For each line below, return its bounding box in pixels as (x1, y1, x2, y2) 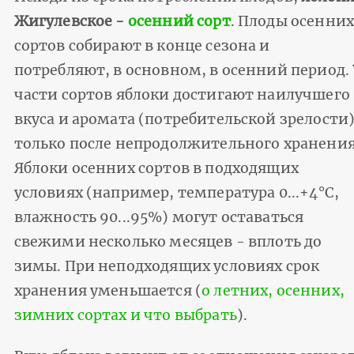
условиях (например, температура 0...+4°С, (13, 183, 339, 201)
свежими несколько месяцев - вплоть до (13, 232, 322, 250)
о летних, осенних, (201, 281, 345, 299)
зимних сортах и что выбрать (13, 306, 237, 324)
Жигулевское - (13, 12, 128, 30)
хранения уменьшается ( (13, 281, 202, 299)
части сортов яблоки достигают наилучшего (13, 85, 350, 104)
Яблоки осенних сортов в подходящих (13, 159, 299, 177)
